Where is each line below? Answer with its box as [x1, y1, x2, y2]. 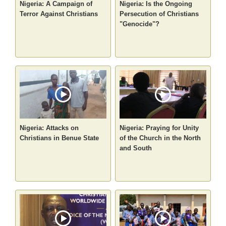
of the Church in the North [120, 134, 201, 142]
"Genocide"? [120, 20, 159, 28]
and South [120, 144, 152, 152]
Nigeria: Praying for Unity [120, 124, 199, 132]
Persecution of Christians [120, 10, 199, 18]
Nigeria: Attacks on [20, 124, 79, 132]
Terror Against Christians [20, 10, 98, 18]
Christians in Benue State [20, 134, 99, 142]
